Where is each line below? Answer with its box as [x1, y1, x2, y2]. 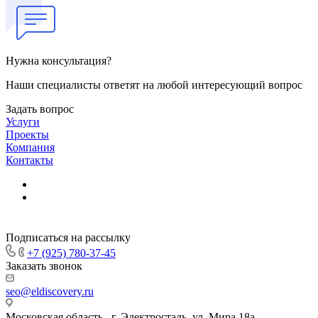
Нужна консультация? [6, 55, 111, 67]
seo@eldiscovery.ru [6, 285, 94, 298]
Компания [6, 141, 55, 154]
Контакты [6, 154, 53, 167]
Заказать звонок [6, 260, 82, 273]
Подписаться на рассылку [6, 231, 131, 244]
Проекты [6, 128, 49, 141]
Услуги [6, 116, 40, 128]
